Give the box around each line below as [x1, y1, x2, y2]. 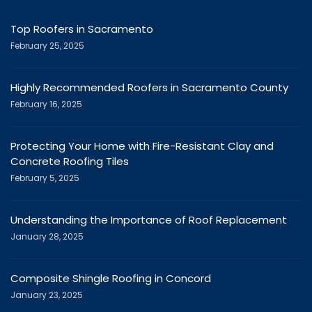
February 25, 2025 [10, 40, 84, 52]
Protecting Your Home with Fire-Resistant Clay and [10, 139, 274, 154]
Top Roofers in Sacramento [10, 22, 153, 37]
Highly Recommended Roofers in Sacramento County [10, 80, 288, 95]
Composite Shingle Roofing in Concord [10, 271, 211, 286]
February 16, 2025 [10, 98, 82, 111]
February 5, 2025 [10, 172, 79, 185]
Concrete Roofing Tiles [10, 154, 129, 169]
